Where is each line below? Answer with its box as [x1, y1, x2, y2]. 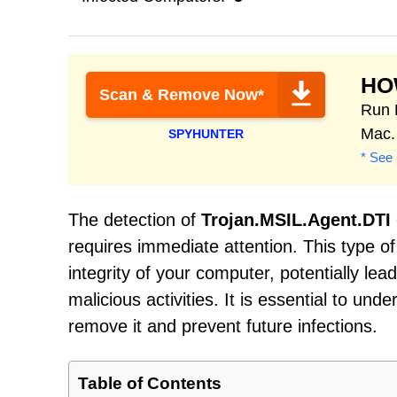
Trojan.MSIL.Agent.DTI [201, 210, 391, 230]
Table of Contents [78, 373, 222, 393]
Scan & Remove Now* [99, 86, 264, 104]
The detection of [68, 210, 201, 230]
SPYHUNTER [167, 127, 244, 141]
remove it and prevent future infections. [68, 316, 378, 336]
